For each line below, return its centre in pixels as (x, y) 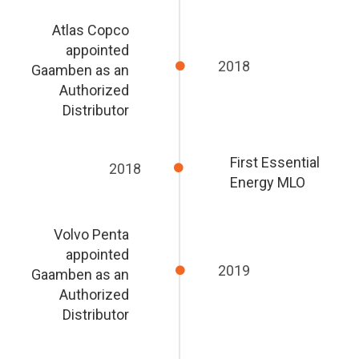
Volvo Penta (92, 235)
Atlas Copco (91, 30)
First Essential (274, 163)
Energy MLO (267, 183)
